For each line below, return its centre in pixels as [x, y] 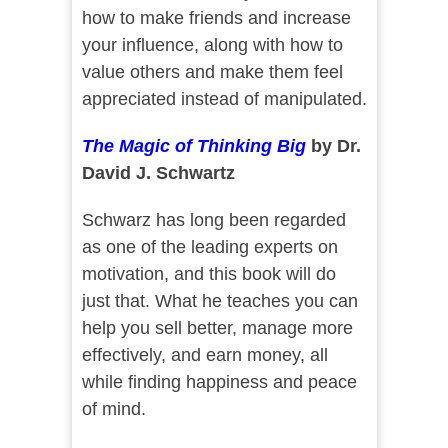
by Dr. [333, 146]
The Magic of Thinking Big [193, 146]
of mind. [113, 409]
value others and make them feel [212, 72]
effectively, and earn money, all [204, 355]
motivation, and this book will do [208, 274]
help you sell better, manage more [217, 328]
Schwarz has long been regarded [213, 220]
